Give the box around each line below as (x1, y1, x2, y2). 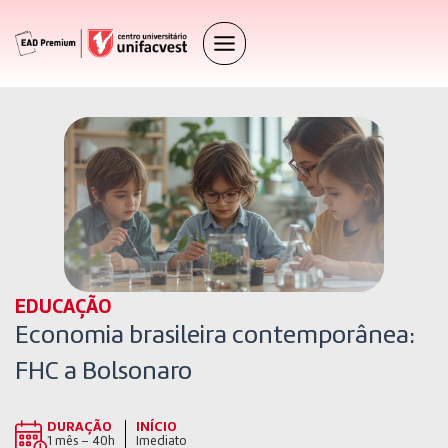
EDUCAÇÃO (15, 297, 112, 318)
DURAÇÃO (47, 419, 112, 434)
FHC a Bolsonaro (15, 358, 192, 385)
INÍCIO (136, 419, 177, 434)
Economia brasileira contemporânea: (15, 322, 415, 349)
